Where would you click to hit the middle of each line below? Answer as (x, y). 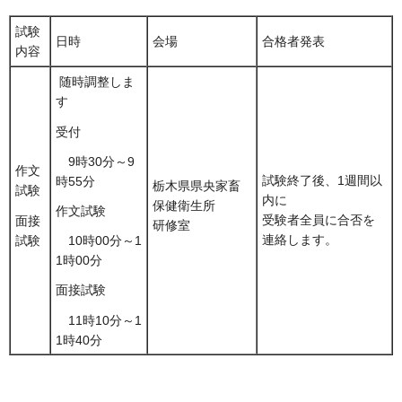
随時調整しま (95, 82)
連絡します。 (300, 240)
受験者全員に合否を (319, 220)
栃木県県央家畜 (197, 186)
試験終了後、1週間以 (322, 181)
